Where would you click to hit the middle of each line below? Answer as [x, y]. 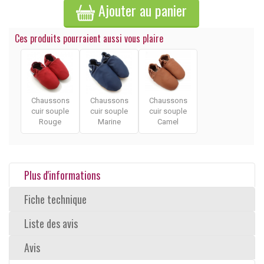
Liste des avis [51, 223]
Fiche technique [55, 199]
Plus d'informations [62, 175]
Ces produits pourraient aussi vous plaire [89, 38]
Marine [109, 121]
